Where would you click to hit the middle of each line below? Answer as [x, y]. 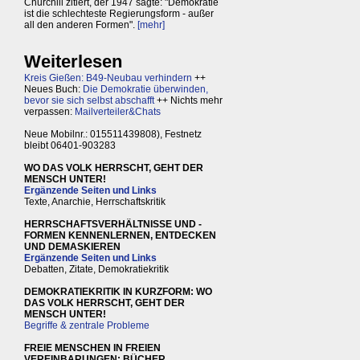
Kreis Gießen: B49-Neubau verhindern [108, 78]
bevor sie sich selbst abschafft [89, 101]
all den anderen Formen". [81, 25]
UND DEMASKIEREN [72, 247]
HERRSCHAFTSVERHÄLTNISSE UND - [113, 225]
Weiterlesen [73, 62]
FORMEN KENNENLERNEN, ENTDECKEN [120, 236]
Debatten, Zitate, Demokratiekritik [96, 270]
